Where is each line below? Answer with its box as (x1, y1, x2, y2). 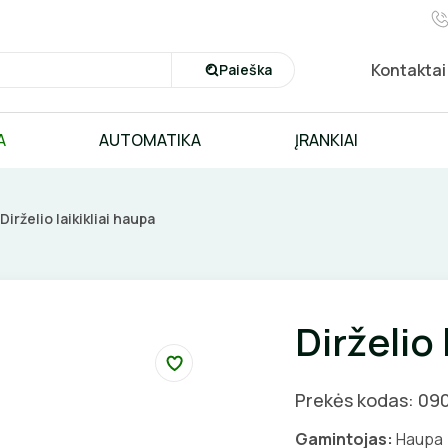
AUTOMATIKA (99, 128, 202, 151)
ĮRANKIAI (294, 128, 358, 151)
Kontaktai (371, 58, 446, 81)
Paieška (219, 60, 272, 79)
